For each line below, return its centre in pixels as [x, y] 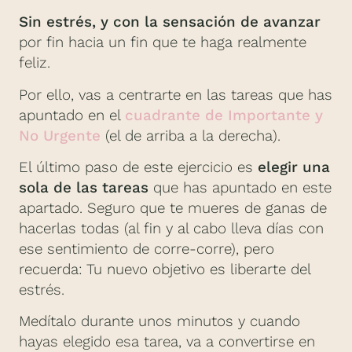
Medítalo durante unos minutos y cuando [159, 322]
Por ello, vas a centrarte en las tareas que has [176, 95]
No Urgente [60, 136]
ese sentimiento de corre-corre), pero [147, 249]
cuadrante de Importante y [224, 115]
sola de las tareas [84, 188]
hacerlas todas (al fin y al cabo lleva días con [171, 229]
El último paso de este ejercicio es [138, 168]
